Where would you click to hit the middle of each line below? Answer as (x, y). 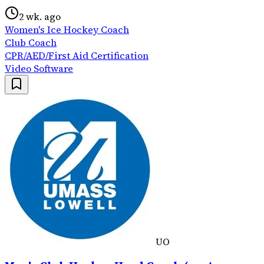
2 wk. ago (40, 16)
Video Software (39, 68)
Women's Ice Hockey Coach (67, 29)
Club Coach (31, 42)
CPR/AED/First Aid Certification (77, 55)
